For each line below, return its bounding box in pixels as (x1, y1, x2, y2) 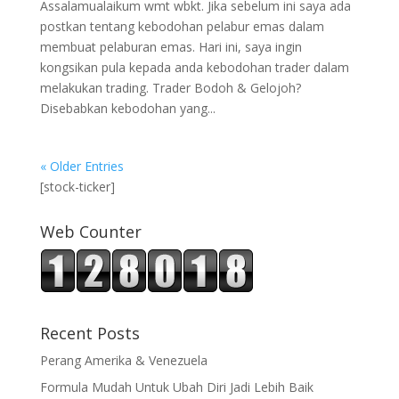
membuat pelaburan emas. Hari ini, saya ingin (39, 38, 302, 55)
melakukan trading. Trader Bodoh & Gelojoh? (39, 79, 301, 96)
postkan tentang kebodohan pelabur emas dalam (39, 18, 324, 35)
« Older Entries (39, 158, 124, 175)
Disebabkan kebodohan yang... (39, 100, 216, 117)
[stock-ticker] (39, 178, 115, 195)
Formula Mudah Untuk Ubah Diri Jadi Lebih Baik (39, 379, 313, 395)
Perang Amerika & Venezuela (39, 352, 208, 369)
